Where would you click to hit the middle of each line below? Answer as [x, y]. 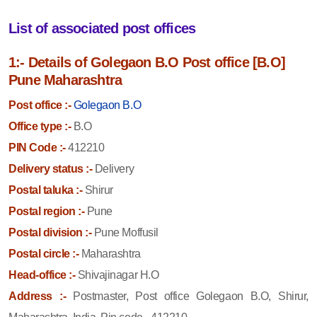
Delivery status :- [51, 168]
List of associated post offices [102, 28]
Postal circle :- [44, 253]
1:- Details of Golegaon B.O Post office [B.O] [147, 62]
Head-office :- [42, 275]
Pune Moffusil [125, 232]
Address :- [41, 296]
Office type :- [40, 126]
